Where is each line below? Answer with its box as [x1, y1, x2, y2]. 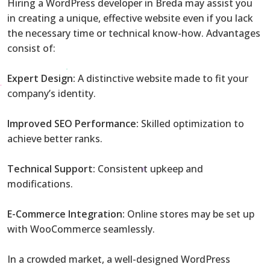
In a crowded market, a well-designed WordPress [7, 252, 230, 266]
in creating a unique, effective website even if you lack [7, 11, 253, 25]
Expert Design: [7, 71, 75, 85]
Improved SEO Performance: [7, 116, 139, 130]
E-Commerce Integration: [7, 207, 125, 221]
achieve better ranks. [7, 131, 102, 145]
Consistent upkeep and [95, 162, 203, 175]
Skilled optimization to [139, 116, 244, 130]
